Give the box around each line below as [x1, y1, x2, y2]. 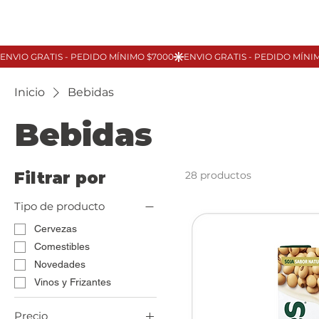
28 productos [185, 169, 251, 182]
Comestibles [34, 241, 90, 253]
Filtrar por [14, 168, 106, 189]
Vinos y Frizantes [34, 276, 111, 288]
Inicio [14, 85, 45, 100]
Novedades [34, 258, 85, 271]
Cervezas [34, 223, 77, 235]
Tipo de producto [14, 199, 105, 214]
